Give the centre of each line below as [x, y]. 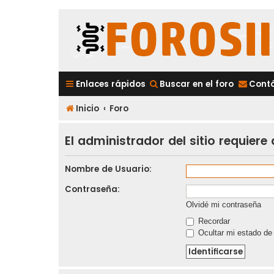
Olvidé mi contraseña [224, 204]
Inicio [87, 109]
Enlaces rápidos [111, 84]
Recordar [213, 221]
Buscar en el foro [197, 84]
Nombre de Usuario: [108, 169]
